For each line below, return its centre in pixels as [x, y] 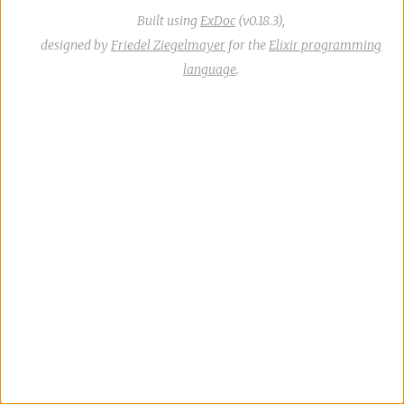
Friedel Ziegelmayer [168, 45]
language [210, 69]
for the [247, 45]
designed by [76, 45]
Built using [169, 20]
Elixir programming [325, 45]
